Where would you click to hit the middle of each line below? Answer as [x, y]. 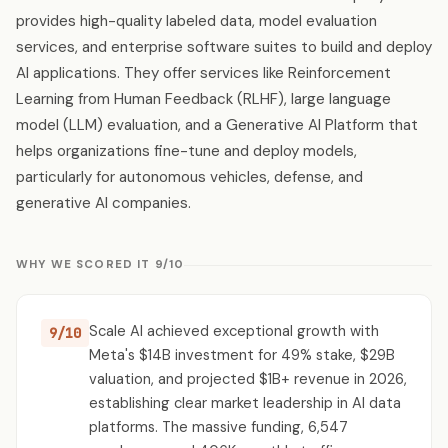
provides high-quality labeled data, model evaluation [196, 21]
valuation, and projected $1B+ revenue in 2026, [248, 379]
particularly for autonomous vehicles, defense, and [189, 177]
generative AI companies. [103, 203]
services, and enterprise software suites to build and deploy [224, 47]
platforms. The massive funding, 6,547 [218, 427]
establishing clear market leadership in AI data [245, 403]
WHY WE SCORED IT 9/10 [100, 264]
